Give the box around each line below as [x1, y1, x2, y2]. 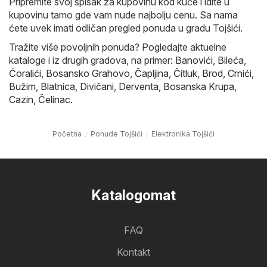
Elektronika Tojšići [151, 129, 215, 139]
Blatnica [41, 80, 75, 93]
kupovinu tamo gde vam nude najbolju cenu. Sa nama [9, 9, 238, 21]
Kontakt [117, 246, 150, 259]
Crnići [228, 67, 252, 80]
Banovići [175, 54, 213, 67]
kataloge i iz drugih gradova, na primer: [9, 54, 175, 67]
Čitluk [173, 67, 197, 80]
